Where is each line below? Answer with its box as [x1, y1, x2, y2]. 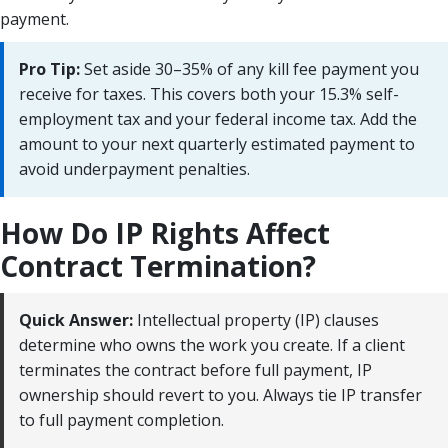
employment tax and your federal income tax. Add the [19, 107, 417, 130]
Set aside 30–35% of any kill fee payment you [80, 57, 419, 80]
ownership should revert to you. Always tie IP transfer [19, 383, 422, 406]
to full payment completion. [19, 408, 224, 431]
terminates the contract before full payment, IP [19, 358, 372, 381]
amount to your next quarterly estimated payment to [19, 132, 415, 155]
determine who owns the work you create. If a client [19, 333, 405, 356]
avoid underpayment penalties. [19, 157, 250, 180]
